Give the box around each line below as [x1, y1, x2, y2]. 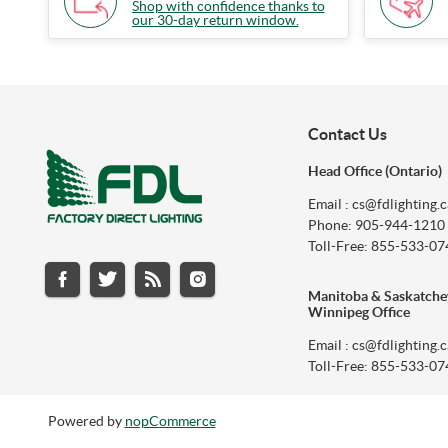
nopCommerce [124, 413, 216, 430]
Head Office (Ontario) [307, 162, 442, 179]
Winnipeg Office [307, 303, 410, 320]
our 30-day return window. [131, 12, 299, 29]
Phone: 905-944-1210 [307, 216, 445, 233]
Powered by [47, 413, 125, 430]
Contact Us [307, 124, 387, 143]
